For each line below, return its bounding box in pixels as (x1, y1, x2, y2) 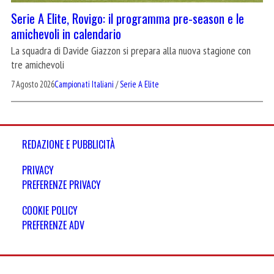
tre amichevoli (11, 57, 64, 72)
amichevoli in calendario (11, 24, 121, 43)
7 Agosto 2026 (11, 78, 54, 90)
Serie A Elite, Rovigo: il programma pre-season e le (11, 9, 244, 28)
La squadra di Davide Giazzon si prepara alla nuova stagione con (11, 43, 251, 58)
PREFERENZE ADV (22, 217, 84, 232)
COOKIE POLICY (22, 202, 78, 218)
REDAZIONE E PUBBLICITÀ (22, 136, 115, 152)
